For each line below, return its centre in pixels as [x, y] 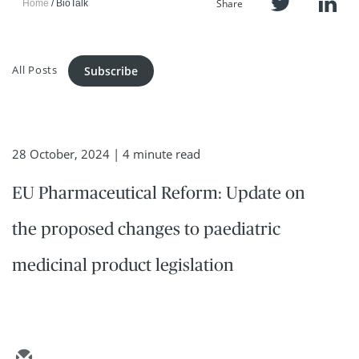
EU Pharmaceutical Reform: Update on [159, 193]
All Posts [35, 69]
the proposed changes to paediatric [146, 229]
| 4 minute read [157, 154]
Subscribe [111, 71]
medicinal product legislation [123, 265]
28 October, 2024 [61, 154]
